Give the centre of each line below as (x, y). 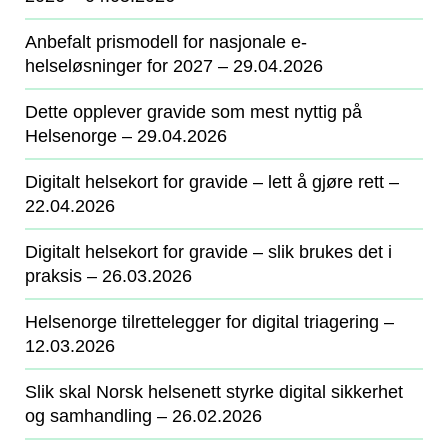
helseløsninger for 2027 (119, 66)
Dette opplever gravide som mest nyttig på (193, 112)
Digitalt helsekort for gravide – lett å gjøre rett (204, 182)
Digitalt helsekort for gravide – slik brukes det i (208, 252)
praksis (53, 276)
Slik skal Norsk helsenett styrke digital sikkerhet (214, 392)
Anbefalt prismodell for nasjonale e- (166, 42)
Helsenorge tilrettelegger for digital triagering (202, 322)
